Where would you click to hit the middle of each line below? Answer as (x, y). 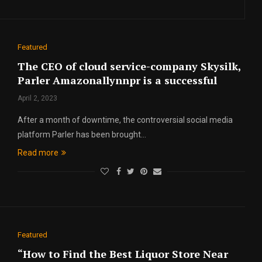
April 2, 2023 (37, 98)
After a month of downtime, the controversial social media (125, 120)
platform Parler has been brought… (82, 135)
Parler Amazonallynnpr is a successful (117, 80)
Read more (38, 153)
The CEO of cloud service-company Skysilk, (129, 66)
